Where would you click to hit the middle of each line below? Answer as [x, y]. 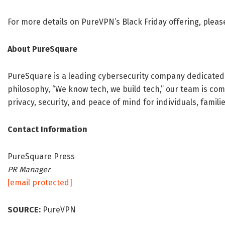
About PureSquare [42, 49]
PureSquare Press [41, 157]
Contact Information [47, 130]
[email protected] [40, 183]
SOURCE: [24, 210]
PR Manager [29, 170]
